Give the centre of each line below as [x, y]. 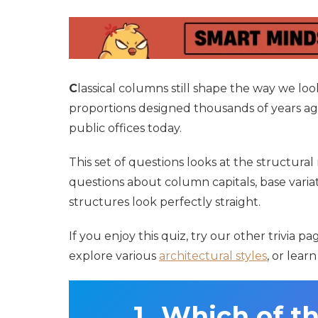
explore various [114, 256]
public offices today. [125, 128]
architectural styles [213, 256]
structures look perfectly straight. [165, 202]
